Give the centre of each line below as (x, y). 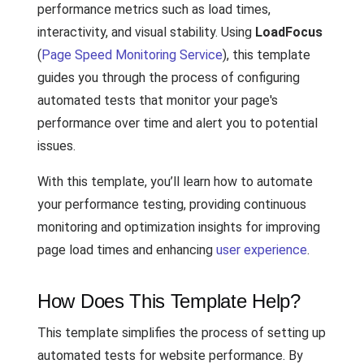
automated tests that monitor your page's (158, 100)
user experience (262, 250)
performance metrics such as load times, (154, 9)
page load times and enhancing (127, 250)
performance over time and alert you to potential (178, 123)
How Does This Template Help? (169, 301)
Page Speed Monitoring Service (132, 55)
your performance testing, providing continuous (172, 204)
